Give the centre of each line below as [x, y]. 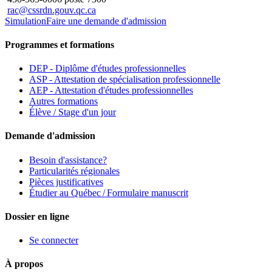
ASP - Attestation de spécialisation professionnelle [125, 80]
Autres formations [63, 101]
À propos [24, 264]
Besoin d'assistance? [68, 160]
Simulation [25, 21]
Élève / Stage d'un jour [73, 112]
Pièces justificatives [66, 182]
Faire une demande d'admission [106, 21]
